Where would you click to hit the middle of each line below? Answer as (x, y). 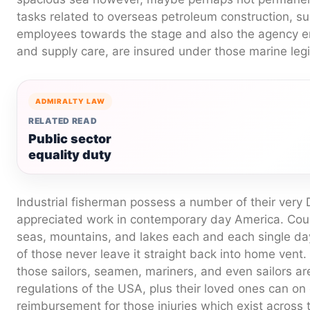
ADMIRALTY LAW (70, 101)
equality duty (70, 154)
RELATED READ (63, 120)
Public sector (70, 138)
